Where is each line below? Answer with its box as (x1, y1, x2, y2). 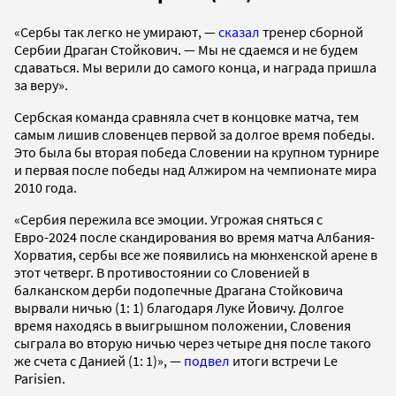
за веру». (14, 75, 68, 94)
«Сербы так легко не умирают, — (14, 22, 216, 41)
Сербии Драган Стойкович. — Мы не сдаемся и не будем (14, 40, 358, 58)
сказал (216, 22, 260, 41)
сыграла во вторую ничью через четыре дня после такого (14, 333, 371, 352)
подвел (181, 351, 230, 369)
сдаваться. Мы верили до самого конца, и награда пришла (14, 57, 377, 76)
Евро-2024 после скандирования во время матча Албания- (14, 227, 375, 246)
